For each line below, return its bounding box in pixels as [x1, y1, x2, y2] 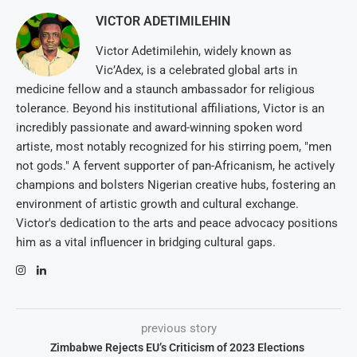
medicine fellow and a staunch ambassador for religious [16, 82, 315, 97]
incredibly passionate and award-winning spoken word [16, 120, 302, 135]
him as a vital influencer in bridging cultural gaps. [16, 235, 276, 250]
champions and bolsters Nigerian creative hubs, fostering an [16, 178, 335, 193]
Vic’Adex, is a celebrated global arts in [96, 63, 297, 78]
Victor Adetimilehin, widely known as [96, 44, 292, 59]
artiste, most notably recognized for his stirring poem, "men [16, 139, 331, 155]
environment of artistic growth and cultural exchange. [16, 197, 299, 212]
